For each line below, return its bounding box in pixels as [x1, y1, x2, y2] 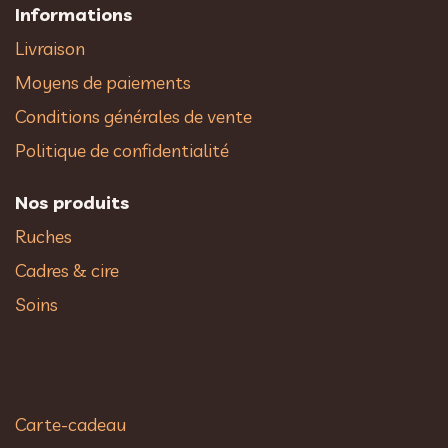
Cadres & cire [15, 258, 119, 282]
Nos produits [15, 190, 129, 214]
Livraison [15, 36, 85, 60]
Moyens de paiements [15, 70, 191, 94]
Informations [15, 2, 132, 26]
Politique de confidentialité [15, 138, 229, 162]
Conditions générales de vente [15, 104, 256, 128]
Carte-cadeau [15, 412, 126, 436]
